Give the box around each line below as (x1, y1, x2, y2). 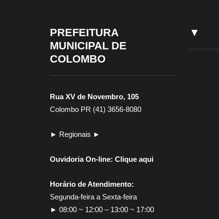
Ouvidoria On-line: (50, 155, 113, 163)
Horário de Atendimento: (50, 180, 134, 188)
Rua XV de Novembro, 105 (50, 92, 139, 101)
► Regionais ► (50, 130, 100, 138)
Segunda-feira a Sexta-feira (50, 193, 137, 201)
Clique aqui (115, 155, 153, 163)
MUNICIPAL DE (50, 40, 127, 52)
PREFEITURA (50, 26, 119, 39)
